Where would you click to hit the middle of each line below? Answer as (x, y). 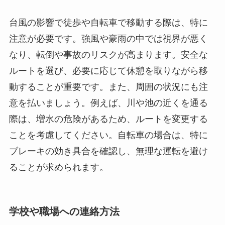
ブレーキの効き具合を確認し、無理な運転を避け (108, 151)
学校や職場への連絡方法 (64, 212)
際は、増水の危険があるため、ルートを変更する (108, 119)
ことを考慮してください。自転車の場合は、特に (108, 135)
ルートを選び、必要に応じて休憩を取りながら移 (108, 71)
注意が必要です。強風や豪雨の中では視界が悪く (108, 38)
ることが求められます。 (59, 167)
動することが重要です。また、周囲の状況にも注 (108, 87)
